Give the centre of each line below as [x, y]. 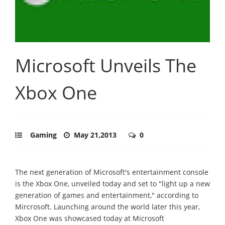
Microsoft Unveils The [106, 65]
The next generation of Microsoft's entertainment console [112, 172]
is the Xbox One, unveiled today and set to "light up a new [113, 183]
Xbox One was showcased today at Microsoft [90, 218]
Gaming [43, 135]
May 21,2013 [96, 135]
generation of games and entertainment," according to [107, 195]
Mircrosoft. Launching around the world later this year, [107, 206]
